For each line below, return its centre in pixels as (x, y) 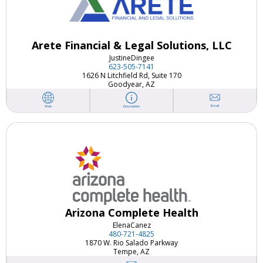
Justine (120, 58)
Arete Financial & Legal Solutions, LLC (131, 45)
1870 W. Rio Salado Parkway (131, 242)
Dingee (142, 58)
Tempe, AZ (131, 251)
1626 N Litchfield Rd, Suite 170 (131, 75)
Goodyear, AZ (131, 84)
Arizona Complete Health (131, 212)
